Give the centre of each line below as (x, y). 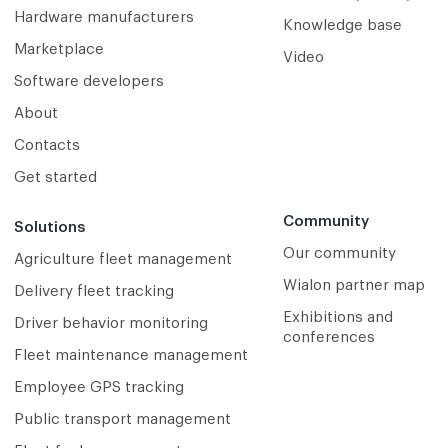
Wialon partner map (353, 286)
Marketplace (59, 50)
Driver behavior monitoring (111, 324)
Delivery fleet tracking (94, 292)
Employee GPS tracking (99, 388)
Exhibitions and (337, 318)
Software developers (89, 82)
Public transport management (122, 420)
